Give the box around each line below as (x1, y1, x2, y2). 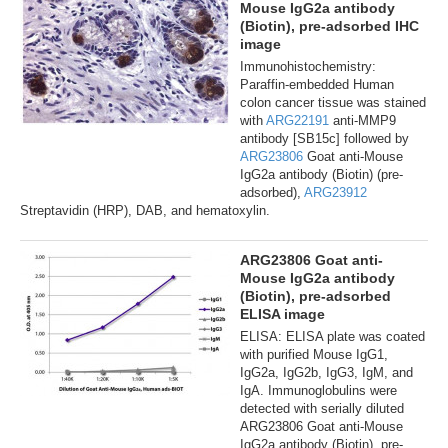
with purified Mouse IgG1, (240, 347, 388, 363)
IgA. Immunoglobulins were (240, 383, 397, 399)
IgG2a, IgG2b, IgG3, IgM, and (240, 365, 413, 381)
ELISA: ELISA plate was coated (240, 329, 425, 345)
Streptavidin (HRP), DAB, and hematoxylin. (20, 203, 270, 219)
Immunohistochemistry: (240, 59, 376, 75)
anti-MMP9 (329, 113, 396, 129)
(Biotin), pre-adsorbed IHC (240, 18, 419, 35)
